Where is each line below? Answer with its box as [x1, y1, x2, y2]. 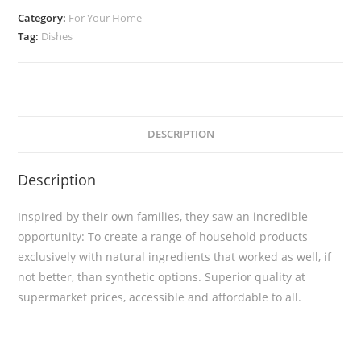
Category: [18, 10, 69, 25]
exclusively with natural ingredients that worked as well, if [18, 249, 332, 264]
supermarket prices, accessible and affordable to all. [18, 289, 302, 305]
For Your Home [68, 10, 143, 25]
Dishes [41, 29, 73, 44]
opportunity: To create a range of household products [18, 229, 309, 244]
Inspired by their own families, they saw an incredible [18, 209, 309, 224]
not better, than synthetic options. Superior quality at [18, 269, 306, 284]
